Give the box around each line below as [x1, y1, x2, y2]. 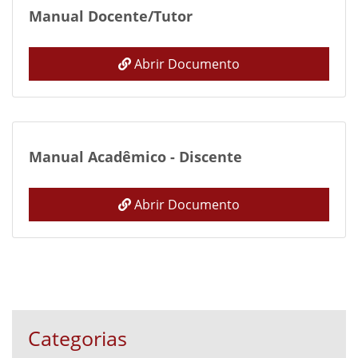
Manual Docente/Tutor [29, 6, 193, 26]
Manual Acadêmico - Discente [29, 147, 242, 166]
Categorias [28, 324, 127, 352]
